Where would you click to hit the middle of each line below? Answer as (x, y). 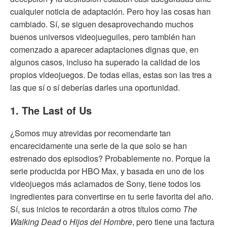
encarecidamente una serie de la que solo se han (99, 145)
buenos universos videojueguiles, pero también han (103, 36)
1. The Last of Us (51, 110)
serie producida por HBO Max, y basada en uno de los (107, 171)
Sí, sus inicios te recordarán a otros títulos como (97, 209)
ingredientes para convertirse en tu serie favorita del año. (112, 196)
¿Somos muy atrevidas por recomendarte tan (90, 133)
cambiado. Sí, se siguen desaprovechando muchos (102, 24)
